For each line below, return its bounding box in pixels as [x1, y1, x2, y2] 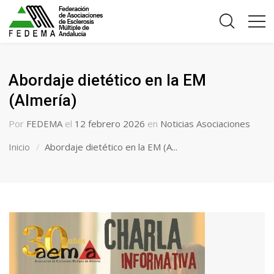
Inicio [9, 141, 31, 153]
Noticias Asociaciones [160, 117, 251, 130]
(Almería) [9, 91, 78, 109]
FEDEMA [26, 117, 63, 130]
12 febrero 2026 [75, 117, 146, 130]
